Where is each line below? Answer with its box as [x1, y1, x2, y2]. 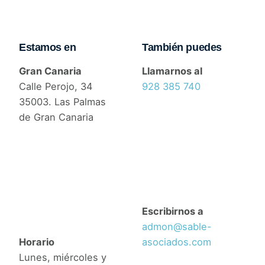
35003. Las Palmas [19, 96, 106, 108]
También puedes [142, 41, 222, 53]
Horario [19, 236, 54, 248]
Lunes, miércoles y [19, 251, 106, 264]
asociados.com [142, 236, 211, 248]
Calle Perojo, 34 [19, 80, 93, 93]
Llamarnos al [142, 65, 202, 77]
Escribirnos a [142, 205, 203, 218]
